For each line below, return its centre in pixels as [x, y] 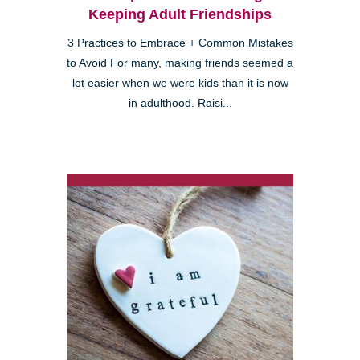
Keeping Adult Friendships [180, 14]
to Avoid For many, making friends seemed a [180, 63]
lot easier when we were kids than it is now [180, 83]
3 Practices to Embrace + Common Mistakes [180, 43]
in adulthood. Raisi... [180, 103]
